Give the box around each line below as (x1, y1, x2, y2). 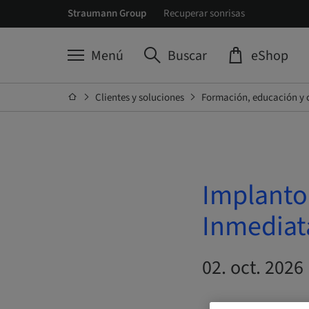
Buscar (167, 46, 207, 66)
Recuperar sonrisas (163, 6, 245, 21)
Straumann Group (67, 6, 146, 21)
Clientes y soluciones (94, 90, 184, 105)
